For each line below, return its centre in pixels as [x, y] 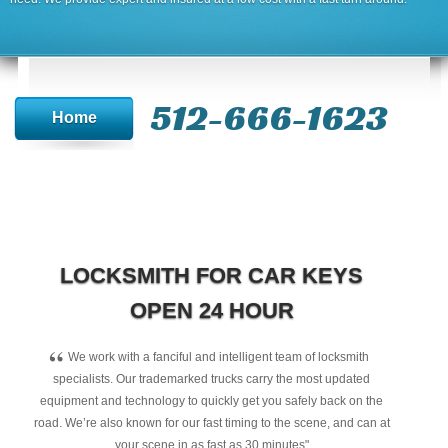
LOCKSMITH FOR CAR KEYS [212, 275]
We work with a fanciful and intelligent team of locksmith [219, 357]
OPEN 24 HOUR [211, 310]
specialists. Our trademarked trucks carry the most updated [212, 379]
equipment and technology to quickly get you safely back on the [212, 401]
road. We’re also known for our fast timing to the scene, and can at [211, 423]
